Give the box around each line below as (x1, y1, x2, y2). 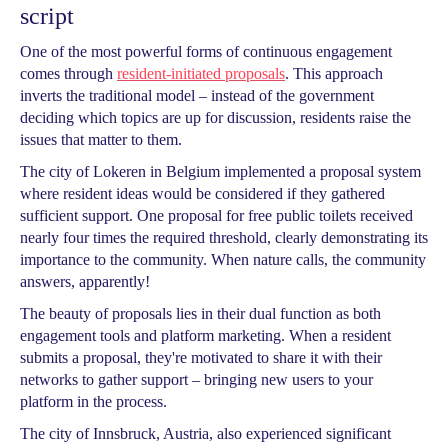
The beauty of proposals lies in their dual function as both (20, 305, 381, 322)
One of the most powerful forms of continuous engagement (20, 43, 392, 60)
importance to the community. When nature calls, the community (20, 251, 426, 268)
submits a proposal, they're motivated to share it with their (20, 349, 382, 366)
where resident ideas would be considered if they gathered (20, 185, 385, 202)
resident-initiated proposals (117, 65, 285, 82)
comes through (20, 65, 117, 82)
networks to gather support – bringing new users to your (20, 371, 373, 388)
